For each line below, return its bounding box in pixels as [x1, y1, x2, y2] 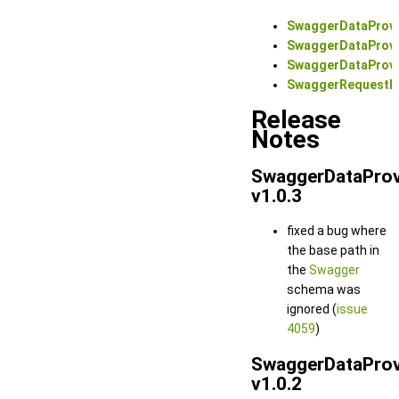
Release [251, 105, 341, 135]
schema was [287, 282, 361, 297]
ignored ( [287, 302, 337, 317]
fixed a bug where [287, 224, 387, 239]
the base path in [287, 243, 379, 258]
